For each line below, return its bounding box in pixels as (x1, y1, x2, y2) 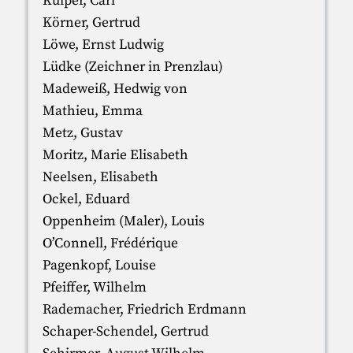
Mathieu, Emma (42, 102, 143, 120)
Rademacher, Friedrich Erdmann (42, 300, 247, 318)
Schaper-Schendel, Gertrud (42, 322, 209, 340)
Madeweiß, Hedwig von (42, 80, 188, 98)
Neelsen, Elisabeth (42, 168, 158, 186)
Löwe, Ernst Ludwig (42, 35, 164, 54)
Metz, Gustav (42, 124, 123, 142)
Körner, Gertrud (42, 13, 140, 32)
